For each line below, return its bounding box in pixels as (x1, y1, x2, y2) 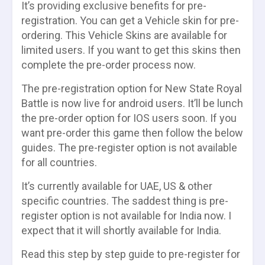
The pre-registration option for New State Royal (21, 82, 242, 95)
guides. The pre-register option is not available (21, 141, 237, 154)
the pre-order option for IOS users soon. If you (21, 111, 237, 124)
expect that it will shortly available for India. (21, 224, 221, 237)
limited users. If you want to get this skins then (21, 43, 241, 56)
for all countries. (21, 156, 99, 169)
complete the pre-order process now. (21, 58, 196, 71)
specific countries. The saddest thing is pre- (21, 194, 228, 207)
